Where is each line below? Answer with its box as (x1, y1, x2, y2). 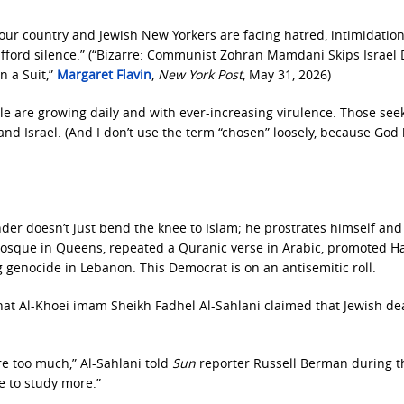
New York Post (158, 66, 243, 84)
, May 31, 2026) (243, 66, 331, 84)
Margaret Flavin (57, 66, 151, 84)
